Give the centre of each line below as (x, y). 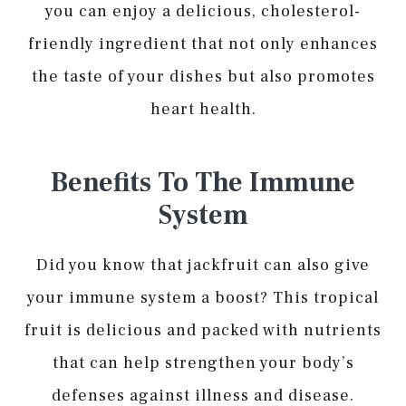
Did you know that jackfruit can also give (203, 265)
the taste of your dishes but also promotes (203, 76)
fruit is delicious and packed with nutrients (203, 330)
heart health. (203, 109)
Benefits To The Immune (203, 182)
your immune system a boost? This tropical (203, 297)
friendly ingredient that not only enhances (203, 43)
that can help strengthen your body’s (203, 362)
